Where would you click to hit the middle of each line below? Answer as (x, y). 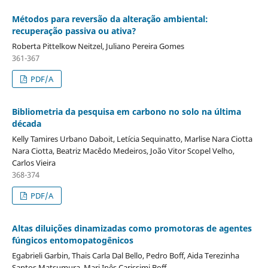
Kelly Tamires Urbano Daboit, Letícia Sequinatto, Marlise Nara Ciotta (132, 138)
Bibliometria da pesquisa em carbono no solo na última (126, 111)
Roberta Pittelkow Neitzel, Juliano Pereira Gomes (98, 46)
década (26, 123)
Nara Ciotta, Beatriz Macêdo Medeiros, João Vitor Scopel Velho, (123, 150)
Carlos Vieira (33, 162)
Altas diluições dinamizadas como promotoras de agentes (132, 228)
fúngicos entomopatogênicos (72, 240)
